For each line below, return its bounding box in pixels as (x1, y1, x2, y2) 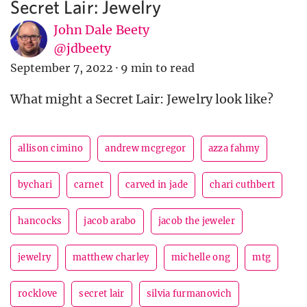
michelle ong (171, 251, 231, 264)
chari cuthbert (210, 179, 275, 191)
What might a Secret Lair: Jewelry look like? (10, 91, 274, 108)
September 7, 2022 (10, 61, 113, 75)
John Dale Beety (53, 22, 149, 38)
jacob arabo (84, 215, 136, 228)
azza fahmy (208, 143, 260, 155)
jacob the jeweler (158, 215, 235, 228)
